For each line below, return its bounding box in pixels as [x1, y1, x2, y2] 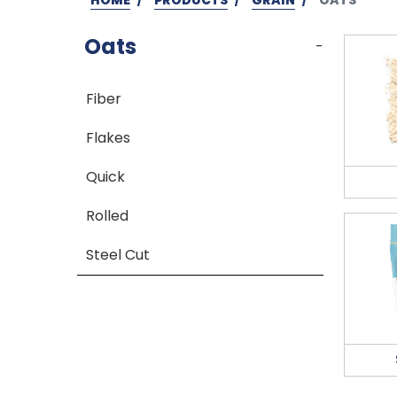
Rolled [86, 205, 129, 226]
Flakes [86, 127, 131, 148]
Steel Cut [86, 244, 151, 265]
